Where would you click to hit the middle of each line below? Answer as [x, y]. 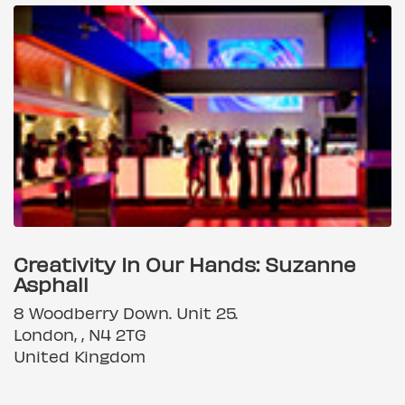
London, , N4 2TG [80, 334]
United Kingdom [80, 355]
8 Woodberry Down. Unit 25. [126, 312]
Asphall [51, 283]
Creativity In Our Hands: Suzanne [185, 263]
